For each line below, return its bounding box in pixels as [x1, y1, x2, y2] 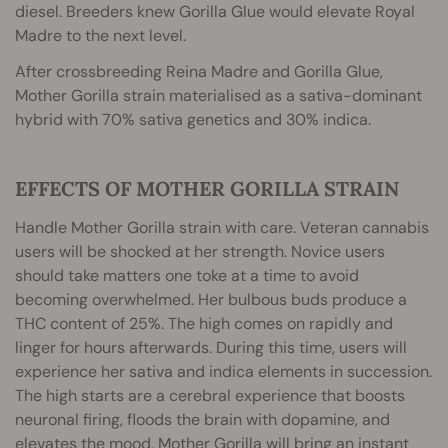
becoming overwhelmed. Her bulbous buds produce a [15, 289, 407, 311]
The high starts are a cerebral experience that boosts [15, 385, 405, 407]
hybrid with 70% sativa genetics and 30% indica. [15, 109, 371, 131]
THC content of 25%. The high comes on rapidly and [15, 313, 393, 335]
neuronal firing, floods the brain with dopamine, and [15, 409, 390, 431]
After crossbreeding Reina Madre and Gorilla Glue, [15, 61, 383, 83]
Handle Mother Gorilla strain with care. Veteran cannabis [15, 217, 429, 239]
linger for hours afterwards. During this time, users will [15, 337, 407, 359]
